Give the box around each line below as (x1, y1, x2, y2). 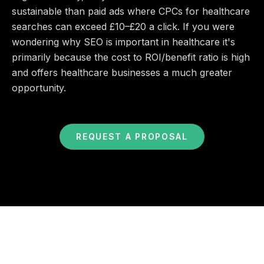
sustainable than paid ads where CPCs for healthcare (12, 5, 250, 17)
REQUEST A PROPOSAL (76, 131, 188, 141)
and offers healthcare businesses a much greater (12, 66, 232, 78)
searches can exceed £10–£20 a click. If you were (12, 20, 235, 32)
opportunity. (12, 81, 66, 94)
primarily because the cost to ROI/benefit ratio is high (12, 51, 250, 63)
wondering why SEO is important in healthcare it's (12, 35, 235, 48)
